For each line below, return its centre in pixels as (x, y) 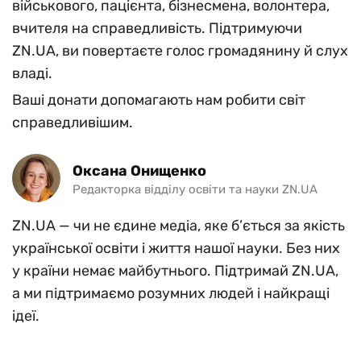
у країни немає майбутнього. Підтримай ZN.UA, (175, 271)
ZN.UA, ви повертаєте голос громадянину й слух (180, 51)
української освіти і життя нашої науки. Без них (176, 248)
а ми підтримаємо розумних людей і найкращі (171, 293)
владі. (32, 73)
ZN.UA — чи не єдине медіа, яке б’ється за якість (178, 226)
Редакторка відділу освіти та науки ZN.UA (195, 189)
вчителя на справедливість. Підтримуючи (157, 28)
